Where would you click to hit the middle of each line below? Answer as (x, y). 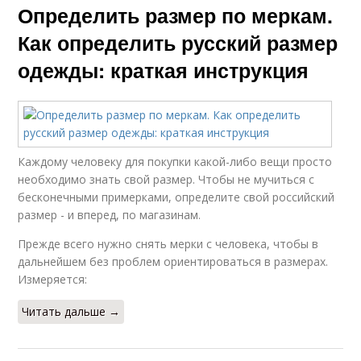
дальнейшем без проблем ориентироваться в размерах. (173, 262)
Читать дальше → (71, 312)
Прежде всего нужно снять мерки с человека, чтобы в (168, 244)
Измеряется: (53, 280)
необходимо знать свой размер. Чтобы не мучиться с (166, 180)
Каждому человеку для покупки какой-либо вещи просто (175, 162)
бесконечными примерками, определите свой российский (176, 197)
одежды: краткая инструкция (164, 71)
